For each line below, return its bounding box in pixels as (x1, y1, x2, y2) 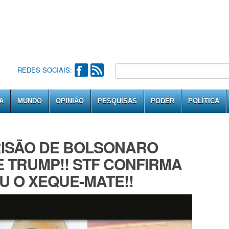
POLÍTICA (188, 97, 219, 105)
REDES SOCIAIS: (17, 65, 72, 75)
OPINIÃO (56, 97, 84, 105)
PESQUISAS (98, 97, 137, 105)
